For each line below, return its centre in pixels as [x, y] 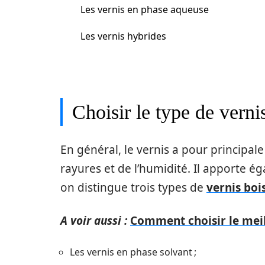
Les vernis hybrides [123, 36]
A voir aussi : [94, 220]
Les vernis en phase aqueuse [145, 9]
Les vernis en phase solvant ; [133, 252]
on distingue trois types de [133, 187]
